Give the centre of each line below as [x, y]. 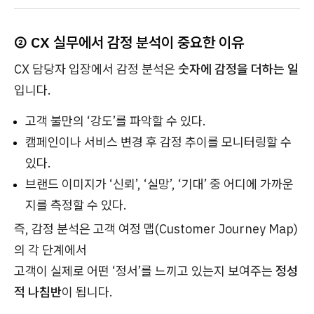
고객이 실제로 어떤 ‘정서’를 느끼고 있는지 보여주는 [145, 271]
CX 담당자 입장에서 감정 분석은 [96, 69]
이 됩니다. [87, 292]
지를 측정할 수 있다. [76, 205]
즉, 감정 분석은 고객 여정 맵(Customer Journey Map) [156, 228]
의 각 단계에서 [50, 250]
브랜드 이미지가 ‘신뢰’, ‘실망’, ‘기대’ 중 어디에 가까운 [159, 184]
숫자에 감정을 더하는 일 [238, 69]
